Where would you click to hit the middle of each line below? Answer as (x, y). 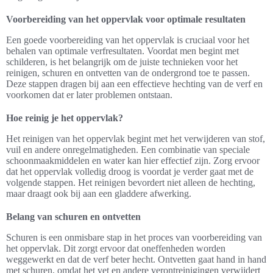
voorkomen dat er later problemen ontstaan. (89, 95)
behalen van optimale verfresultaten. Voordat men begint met (122, 51)
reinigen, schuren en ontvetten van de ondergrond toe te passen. (128, 73)
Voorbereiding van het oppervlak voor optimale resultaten (126, 19)
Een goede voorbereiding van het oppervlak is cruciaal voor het (128, 40)
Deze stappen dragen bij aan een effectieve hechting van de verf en (134, 84)
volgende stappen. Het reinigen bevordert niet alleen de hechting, (131, 183)
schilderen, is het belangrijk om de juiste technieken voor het (122, 62)
